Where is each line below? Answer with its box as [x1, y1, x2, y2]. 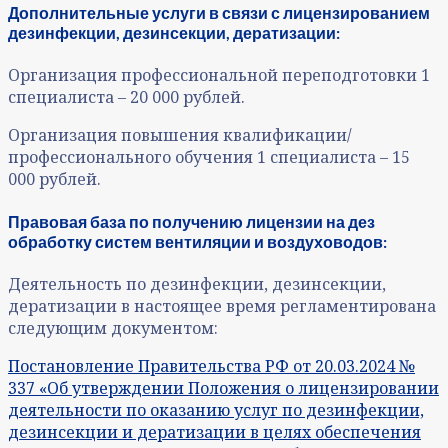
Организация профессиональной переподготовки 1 [8, 64, 430, 87]
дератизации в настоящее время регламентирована [8, 294, 436, 317]
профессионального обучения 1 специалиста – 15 [8, 146, 410, 169]
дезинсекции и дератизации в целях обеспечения [8, 420, 421, 443]
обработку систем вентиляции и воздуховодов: [8, 231, 387, 251]
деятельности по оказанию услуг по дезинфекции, [8, 398, 424, 421]
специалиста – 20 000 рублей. [8, 86, 245, 109]
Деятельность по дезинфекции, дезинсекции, [8, 272, 386, 295]
